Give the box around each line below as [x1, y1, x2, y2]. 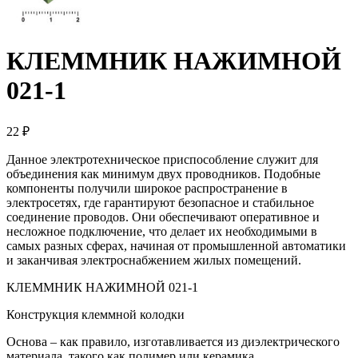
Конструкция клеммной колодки [6, 308, 185, 322]
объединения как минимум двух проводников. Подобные [6, 167, 320, 181]
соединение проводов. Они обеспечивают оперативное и [6, 210, 320, 225]
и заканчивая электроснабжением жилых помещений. [6, 253, 301, 268]
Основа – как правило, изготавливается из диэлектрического [6, 335, 340, 349]
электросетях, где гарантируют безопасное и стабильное [6, 196, 314, 210]
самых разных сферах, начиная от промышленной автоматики [6, 239, 346, 253]
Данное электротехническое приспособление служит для [6, 153, 318, 167]
